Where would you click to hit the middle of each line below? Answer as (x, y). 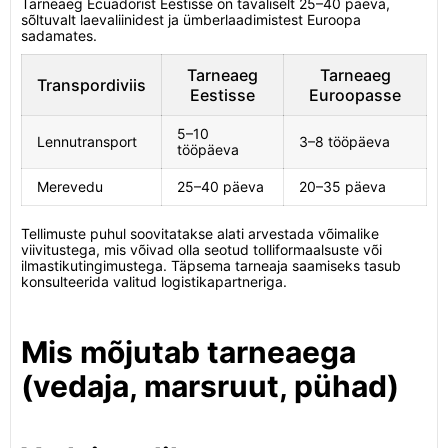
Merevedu (70, 186)
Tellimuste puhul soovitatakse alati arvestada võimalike (200, 233)
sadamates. (59, 35)
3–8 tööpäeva (344, 141)
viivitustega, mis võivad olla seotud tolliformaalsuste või (201, 249)
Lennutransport (87, 141)
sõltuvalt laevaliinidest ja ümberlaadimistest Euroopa (191, 19)
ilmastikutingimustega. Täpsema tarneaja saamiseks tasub (211, 265)
